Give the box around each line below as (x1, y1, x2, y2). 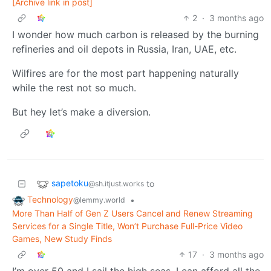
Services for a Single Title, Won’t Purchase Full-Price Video (12, 220, 243, 231)
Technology (27, 194, 73, 205)
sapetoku (51, 178, 88, 189)
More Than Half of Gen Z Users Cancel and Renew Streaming (12, 207, 253, 218)
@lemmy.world (73, 195, 125, 205)
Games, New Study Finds (12, 233, 112, 244)
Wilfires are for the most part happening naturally (12, 67, 239, 80)
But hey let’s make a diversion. (12, 106, 151, 119)
